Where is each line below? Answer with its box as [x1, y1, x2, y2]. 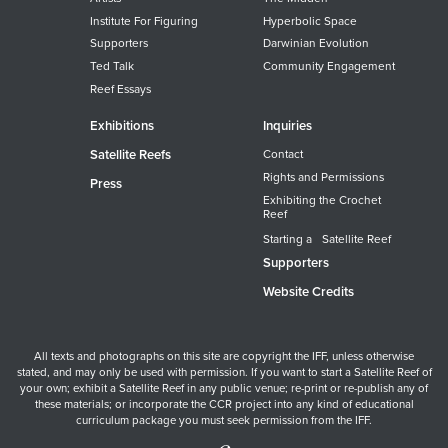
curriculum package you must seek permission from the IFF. [76, 412, 372, 427]
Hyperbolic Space [262, 13, 357, 28]
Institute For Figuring [90, 13, 199, 28]
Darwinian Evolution [262, 36, 369, 51]
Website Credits [262, 283, 354, 300]
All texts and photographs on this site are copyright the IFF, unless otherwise [34, 348, 414, 363]
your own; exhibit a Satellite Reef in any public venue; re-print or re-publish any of [20, 380, 428, 395]
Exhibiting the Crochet [262, 192, 381, 207]
